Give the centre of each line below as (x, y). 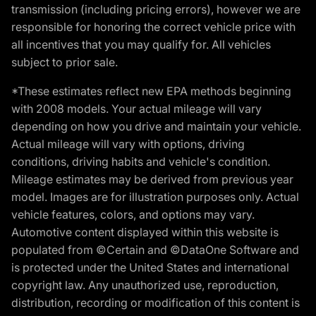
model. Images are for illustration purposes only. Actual (155, 197)
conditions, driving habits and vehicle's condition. (141, 162)
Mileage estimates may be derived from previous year (152, 180)
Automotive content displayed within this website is (145, 232)
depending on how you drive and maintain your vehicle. (156, 127)
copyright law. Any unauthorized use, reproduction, (145, 285)
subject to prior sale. (65, 62)
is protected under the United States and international (150, 268)
